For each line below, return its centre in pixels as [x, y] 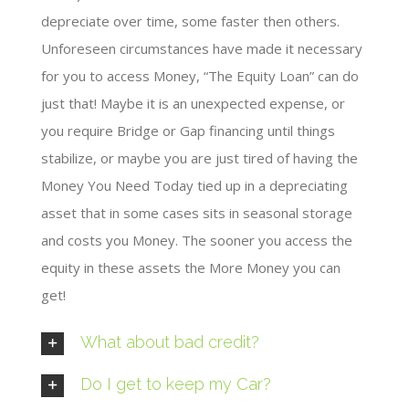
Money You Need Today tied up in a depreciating [194, 185]
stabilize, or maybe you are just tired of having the [199, 157]
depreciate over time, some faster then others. [190, 21]
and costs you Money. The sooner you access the [197, 240]
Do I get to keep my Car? [176, 383]
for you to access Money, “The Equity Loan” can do [200, 75]
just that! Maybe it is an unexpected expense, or [193, 103]
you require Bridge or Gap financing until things [188, 130]
